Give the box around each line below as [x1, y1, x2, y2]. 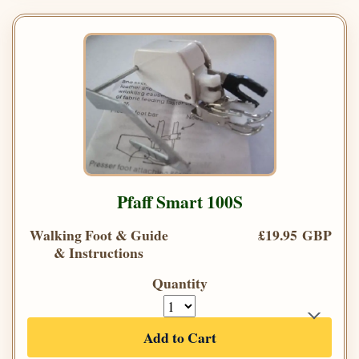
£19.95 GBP [258, 224, 332, 245]
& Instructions [54, 241, 143, 263]
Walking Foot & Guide [29, 224, 168, 245]
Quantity [151, 272, 208, 293]
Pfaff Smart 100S [116, 188, 243, 214]
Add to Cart [143, 326, 216, 348]
